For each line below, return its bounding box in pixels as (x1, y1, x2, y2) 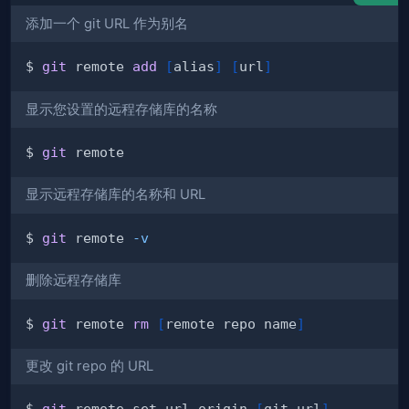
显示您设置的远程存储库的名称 (26, 100, 217, 118)
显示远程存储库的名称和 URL (26, 186, 205, 204)
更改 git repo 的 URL (26, 357, 153, 374)
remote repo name (165, 315, 297, 331)
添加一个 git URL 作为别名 (26, 15, 188, 32)
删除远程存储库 (26, 272, 121, 289)
